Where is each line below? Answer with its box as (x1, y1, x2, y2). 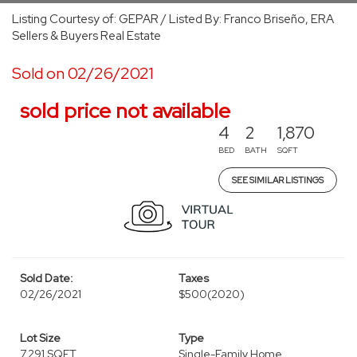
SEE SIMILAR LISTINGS (232, 175, 324, 186)
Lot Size (20, 331, 61, 345)
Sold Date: (20, 271, 73, 285)
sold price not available (20, 97, 230, 124)
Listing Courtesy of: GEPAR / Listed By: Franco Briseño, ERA (12, 11, 334, 27)
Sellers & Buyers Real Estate (12, 28, 161, 44)
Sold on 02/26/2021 (12, 63, 154, 84)
